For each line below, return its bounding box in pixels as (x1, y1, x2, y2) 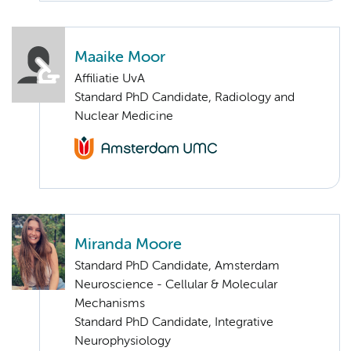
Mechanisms (74, 297, 145, 310)
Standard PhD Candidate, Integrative (74, 316, 273, 329)
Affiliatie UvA (74, 72, 145, 85)
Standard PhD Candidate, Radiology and (74, 91, 295, 104)
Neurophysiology (74, 335, 171, 348)
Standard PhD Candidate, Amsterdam (74, 259, 280, 273)
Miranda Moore (74, 237, 182, 252)
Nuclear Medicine (74, 110, 173, 123)
